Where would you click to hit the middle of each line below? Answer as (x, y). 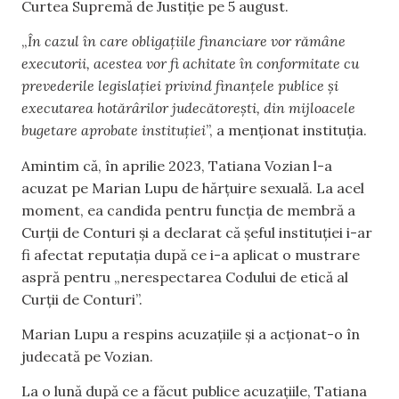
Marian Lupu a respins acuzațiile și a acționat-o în (191, 334)
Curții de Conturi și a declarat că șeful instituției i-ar (197, 232)
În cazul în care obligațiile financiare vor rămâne (187, 41)
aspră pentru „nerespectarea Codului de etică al (185, 277)
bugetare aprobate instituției (114, 130)
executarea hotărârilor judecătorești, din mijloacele (188, 108)
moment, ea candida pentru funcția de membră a (188, 210)
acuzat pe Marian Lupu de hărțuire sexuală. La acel (193, 187)
